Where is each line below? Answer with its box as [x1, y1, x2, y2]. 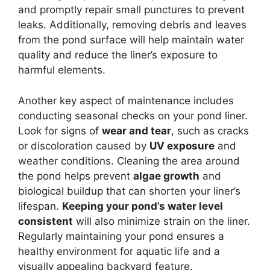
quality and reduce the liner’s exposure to [18, 49, 218, 61]
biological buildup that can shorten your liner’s [18, 184, 240, 197]
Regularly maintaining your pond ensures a [18, 230, 224, 242]
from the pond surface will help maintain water [18, 34, 244, 46]
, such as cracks [171, 124, 249, 137]
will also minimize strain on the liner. [73, 215, 250, 227]
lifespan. [18, 199, 62, 212]
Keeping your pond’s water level [62, 199, 223, 212]
